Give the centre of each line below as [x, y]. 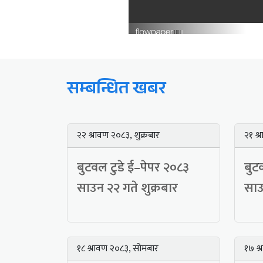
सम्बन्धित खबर [117, 91]
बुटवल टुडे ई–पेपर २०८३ [133, 168]
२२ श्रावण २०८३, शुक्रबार [118, 136]
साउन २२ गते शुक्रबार [127, 188]
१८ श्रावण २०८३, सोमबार [118, 249]
